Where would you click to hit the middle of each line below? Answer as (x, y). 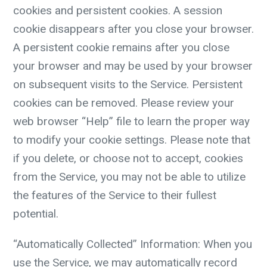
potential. (36, 214)
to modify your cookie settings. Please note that (132, 140)
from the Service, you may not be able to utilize (129, 177)
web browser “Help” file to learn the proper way (131, 121)
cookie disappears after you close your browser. (133, 29)
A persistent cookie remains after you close (121, 47)
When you (226, 244)
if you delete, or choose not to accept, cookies (128, 158)
